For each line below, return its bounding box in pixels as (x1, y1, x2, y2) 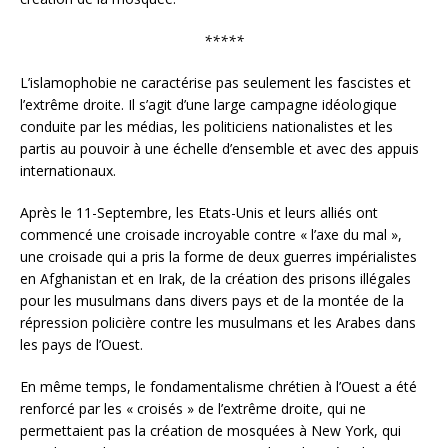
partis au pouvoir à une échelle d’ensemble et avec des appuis (20, 139, 419, 159)
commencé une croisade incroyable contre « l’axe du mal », (20, 225, 402, 245)
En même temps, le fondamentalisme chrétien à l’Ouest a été (20, 377, 417, 397)
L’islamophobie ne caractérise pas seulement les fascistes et (20, 73, 411, 93)
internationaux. (20, 161, 116, 181)
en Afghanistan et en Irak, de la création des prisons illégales (20, 269, 411, 289)
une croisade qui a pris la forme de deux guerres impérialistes (20, 247, 417, 267)
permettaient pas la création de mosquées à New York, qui (20, 421, 401, 441)
